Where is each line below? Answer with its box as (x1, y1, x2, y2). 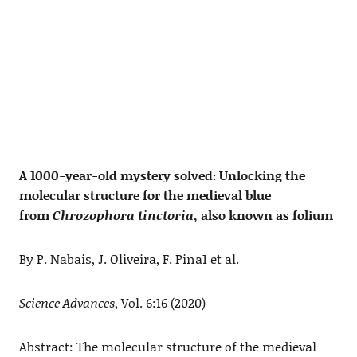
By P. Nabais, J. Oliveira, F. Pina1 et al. (18, 249, 239, 269)
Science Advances (18, 293, 115, 312)
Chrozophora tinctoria (52, 206, 194, 225)
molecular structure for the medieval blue (18, 186, 271, 205)
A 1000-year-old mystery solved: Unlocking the (18, 166, 305, 185)
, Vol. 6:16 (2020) (114, 293, 206, 312)
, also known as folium (193, 206, 333, 225)
